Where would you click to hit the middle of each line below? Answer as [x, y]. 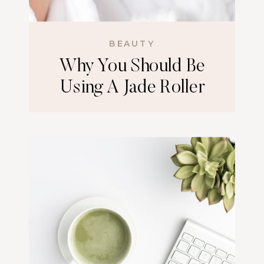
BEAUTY [132, 43]
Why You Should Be [132, 67]
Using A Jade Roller [132, 88]
